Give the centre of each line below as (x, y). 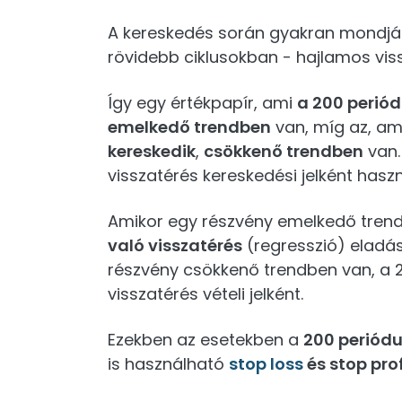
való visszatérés (175, 245)
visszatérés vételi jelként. (205, 294)
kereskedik (152, 151)
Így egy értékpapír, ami (202, 103)
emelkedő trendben (189, 127)
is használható (168, 364)
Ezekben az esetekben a (205, 340)
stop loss (266, 364)
